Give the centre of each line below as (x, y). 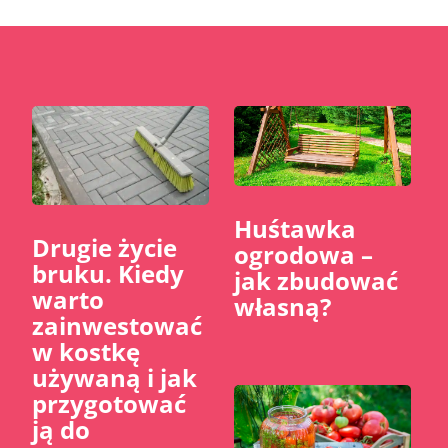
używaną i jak (115, 378)
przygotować (109, 404)
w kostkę (86, 352)
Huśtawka (295, 228)
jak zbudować (316, 280)
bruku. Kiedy (108, 274)
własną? (282, 306)
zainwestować (117, 326)
